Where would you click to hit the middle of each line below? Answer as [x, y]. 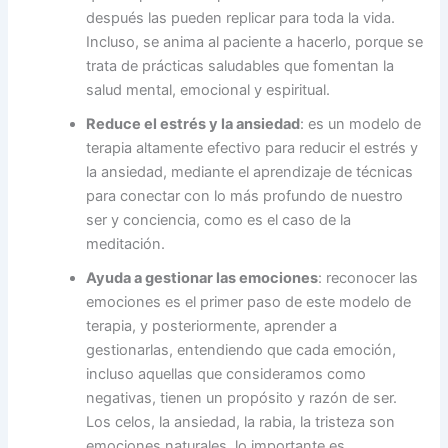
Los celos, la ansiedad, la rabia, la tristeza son [241, 422]
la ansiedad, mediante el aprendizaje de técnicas [250, 172]
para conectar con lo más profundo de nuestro [245, 196]
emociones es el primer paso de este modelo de [249, 302]
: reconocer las [368, 278]
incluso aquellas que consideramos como [226, 374]
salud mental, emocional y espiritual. [210, 90]
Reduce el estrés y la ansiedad [193, 124]
